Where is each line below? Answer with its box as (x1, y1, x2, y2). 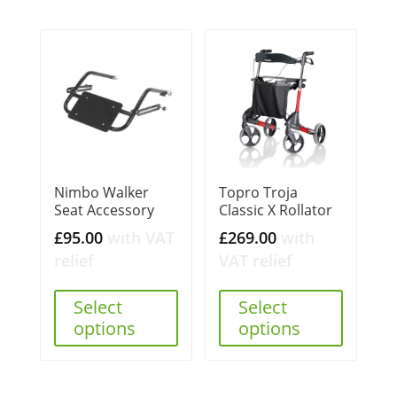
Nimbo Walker (53, 183, 149, 203)
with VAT (106, 227, 175, 249)
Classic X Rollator (219, 200, 333, 221)
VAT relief (219, 250, 293, 272)
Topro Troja (219, 183, 299, 203)
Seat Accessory (53, 200, 154, 221)
